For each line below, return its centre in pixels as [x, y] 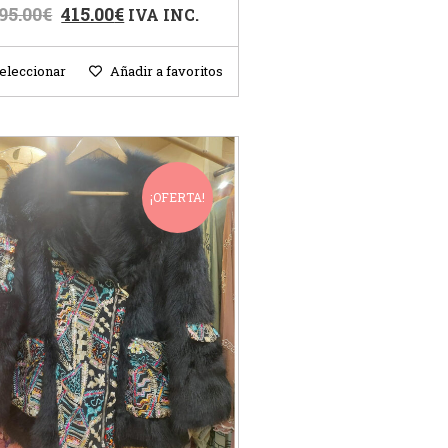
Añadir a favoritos [166, 71]
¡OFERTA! [177, 197]
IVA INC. [164, 15]
